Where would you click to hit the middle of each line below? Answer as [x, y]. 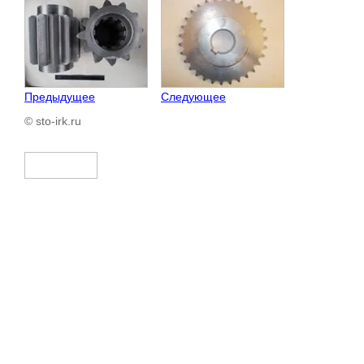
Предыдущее [60, 96]
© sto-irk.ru [53, 121]
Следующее [193, 96]
